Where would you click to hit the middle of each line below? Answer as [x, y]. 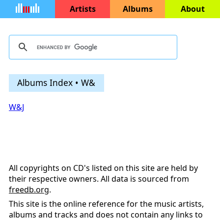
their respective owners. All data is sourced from [99, 179]
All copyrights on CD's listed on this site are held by [103, 168]
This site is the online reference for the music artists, [106, 204]
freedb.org [29, 190]
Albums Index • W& [56, 82]
